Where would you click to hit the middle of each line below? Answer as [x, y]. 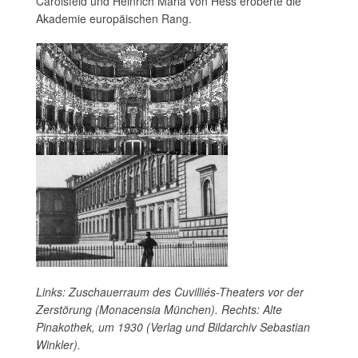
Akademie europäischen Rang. [114, 18]
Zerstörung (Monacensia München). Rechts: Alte [159, 309]
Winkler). [58, 344]
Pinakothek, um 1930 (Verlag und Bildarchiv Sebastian [173, 327]
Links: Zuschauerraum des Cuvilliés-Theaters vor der [170, 292]
